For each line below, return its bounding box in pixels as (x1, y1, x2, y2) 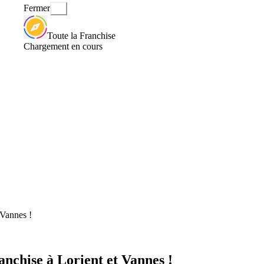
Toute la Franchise (47, 30, 115, 41)
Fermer (24, 3, 50, 14)
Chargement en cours (24, 41, 103, 51)
